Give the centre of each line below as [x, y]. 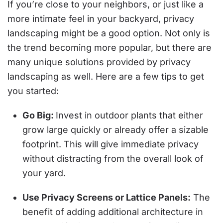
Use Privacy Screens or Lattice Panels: [107, 197]
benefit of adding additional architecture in [113, 212]
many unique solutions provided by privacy [99, 62]
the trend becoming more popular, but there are [110, 48]
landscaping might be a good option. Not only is [109, 33]
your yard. [44, 173]
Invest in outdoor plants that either [129, 115]
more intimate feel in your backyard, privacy [101, 19]
